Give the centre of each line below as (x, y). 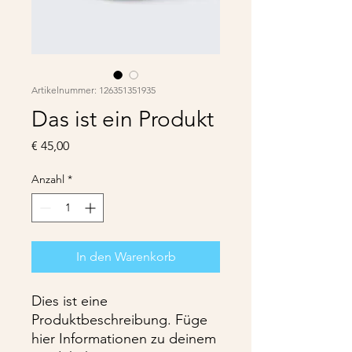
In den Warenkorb (126, 257)
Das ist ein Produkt (123, 119)
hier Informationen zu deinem (124, 339)
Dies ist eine (70, 301)
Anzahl (48, 179)
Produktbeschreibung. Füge (119, 320)
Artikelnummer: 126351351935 (93, 90)
